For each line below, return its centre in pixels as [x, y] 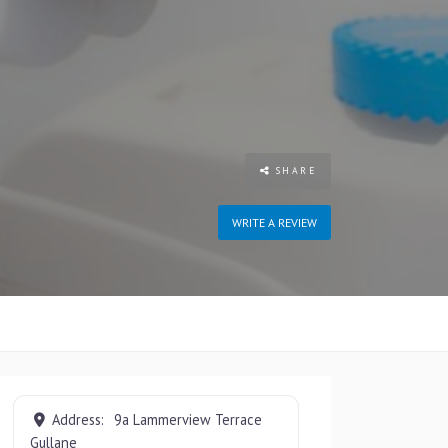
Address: [80, 420]
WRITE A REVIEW [274, 222]
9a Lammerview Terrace [187, 420]
